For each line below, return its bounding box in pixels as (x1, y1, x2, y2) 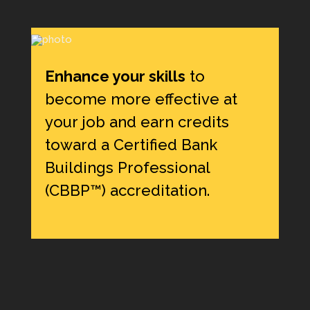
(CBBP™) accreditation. (44, 181, 210, 199)
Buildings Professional (44, 158, 210, 176)
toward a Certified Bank (44, 135, 217, 154)
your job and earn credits (44, 112, 229, 131)
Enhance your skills (44, 66, 185, 85)
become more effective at (44, 89, 237, 108)
